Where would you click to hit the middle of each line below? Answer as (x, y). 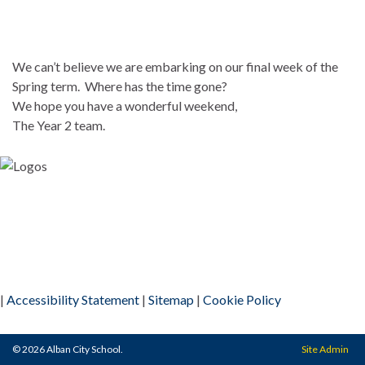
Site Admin (325, 349)
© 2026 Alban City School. (68, 349)
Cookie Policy (242, 299)
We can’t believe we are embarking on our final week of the (175, 66)
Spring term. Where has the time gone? (120, 86)
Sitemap (171, 299)
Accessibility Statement (73, 299)
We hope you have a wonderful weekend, (125, 106)
